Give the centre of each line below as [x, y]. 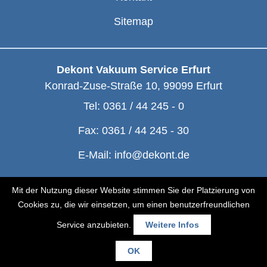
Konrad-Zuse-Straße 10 [101, 86]
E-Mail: [96, 155]
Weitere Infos [172, 225]
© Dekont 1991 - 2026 [133, 190]
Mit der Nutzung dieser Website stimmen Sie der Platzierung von [133, 190]
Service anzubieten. [95, 225]
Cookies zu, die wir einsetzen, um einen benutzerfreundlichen [133, 204]
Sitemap [133, 22]
